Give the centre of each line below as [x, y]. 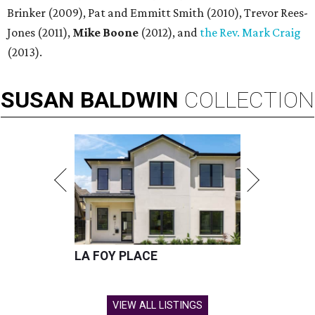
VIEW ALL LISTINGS [157, 306]
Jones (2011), [40, 33]
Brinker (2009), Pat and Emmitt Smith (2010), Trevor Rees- [157, 13]
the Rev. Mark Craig [250, 33]
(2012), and [169, 33]
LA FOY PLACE [116, 256]
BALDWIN [129, 100]
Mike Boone [105, 33]
